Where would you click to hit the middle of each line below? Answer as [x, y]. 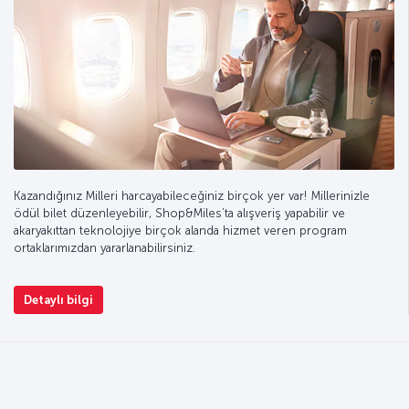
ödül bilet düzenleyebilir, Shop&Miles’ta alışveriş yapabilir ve [179, 214]
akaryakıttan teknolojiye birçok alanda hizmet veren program [180, 231]
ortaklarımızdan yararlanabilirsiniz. [105, 248]
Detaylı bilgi [58, 300]
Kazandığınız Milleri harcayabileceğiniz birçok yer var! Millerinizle [192, 196]
